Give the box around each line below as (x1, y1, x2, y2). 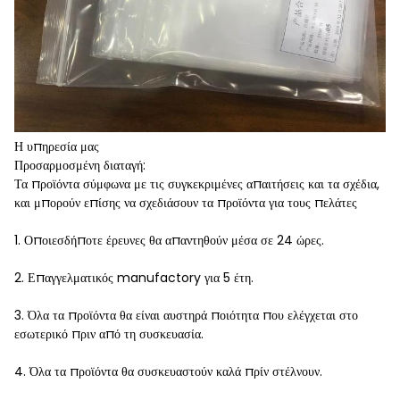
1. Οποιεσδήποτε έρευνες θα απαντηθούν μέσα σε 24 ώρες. (14, 230, 324, 249)
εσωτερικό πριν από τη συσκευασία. (14, 324, 204, 343)
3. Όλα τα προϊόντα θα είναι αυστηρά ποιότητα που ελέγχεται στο (14, 305, 358, 324)
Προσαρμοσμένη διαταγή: (14, 155, 146, 174)
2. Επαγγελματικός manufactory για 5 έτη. (14, 268, 254, 287)
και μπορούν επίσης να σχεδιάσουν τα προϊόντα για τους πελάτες (14, 193, 357, 212)
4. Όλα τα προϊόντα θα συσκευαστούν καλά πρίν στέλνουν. (14, 362, 322, 380)
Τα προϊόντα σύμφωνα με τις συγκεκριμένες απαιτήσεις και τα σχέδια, (14, 174, 379, 193)
